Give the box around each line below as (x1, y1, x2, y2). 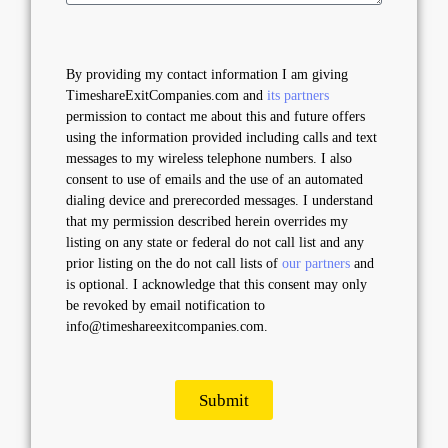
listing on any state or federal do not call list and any (66, 235, 364, 250)
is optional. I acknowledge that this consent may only (66, 277, 367, 292)
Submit (199, 390, 249, 410)
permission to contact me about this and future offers (66, 109, 365, 124)
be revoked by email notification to (66, 298, 265, 313)
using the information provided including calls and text (66, 130, 377, 145)
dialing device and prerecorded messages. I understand (66, 193, 373, 208)
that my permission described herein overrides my (66, 214, 348, 229)
